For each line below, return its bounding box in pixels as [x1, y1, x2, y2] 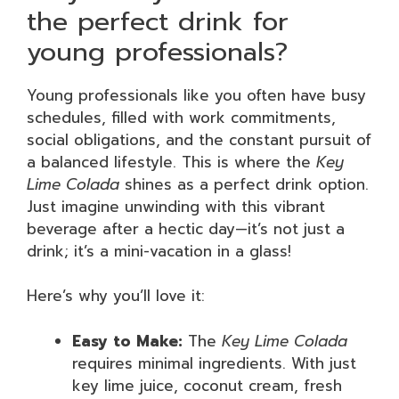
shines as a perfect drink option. [119, 172, 369, 196]
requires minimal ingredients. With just [72, 351, 356, 375]
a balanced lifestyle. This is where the [27, 150, 316, 174]
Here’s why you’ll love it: [27, 284, 205, 307]
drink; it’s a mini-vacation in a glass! [27, 239, 291, 263]
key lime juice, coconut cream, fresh [72, 373, 342, 397]
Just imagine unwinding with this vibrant [27, 194, 325, 218]
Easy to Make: [72, 329, 183, 353]
